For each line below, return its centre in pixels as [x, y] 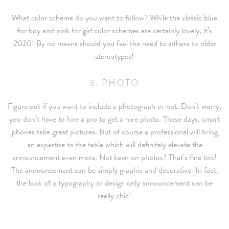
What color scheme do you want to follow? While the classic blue [114, 18]
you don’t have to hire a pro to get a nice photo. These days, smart [114, 119]
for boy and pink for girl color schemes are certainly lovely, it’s [114, 31]
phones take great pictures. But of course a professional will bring [114, 132]
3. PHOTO [114, 83]
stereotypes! [114, 56]
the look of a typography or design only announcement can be [114, 183]
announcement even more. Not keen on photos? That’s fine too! [114, 158]
